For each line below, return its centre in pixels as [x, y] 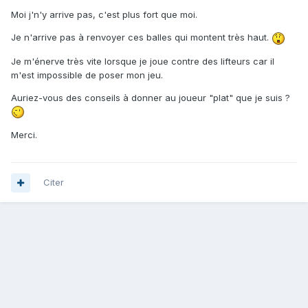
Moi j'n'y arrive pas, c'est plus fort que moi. [104, 15]
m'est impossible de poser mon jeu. [87, 75]
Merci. [24, 135]
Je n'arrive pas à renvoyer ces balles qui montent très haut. [141, 37]
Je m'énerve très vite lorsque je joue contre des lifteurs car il [143, 61]
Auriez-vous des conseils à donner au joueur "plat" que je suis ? [151, 97]
